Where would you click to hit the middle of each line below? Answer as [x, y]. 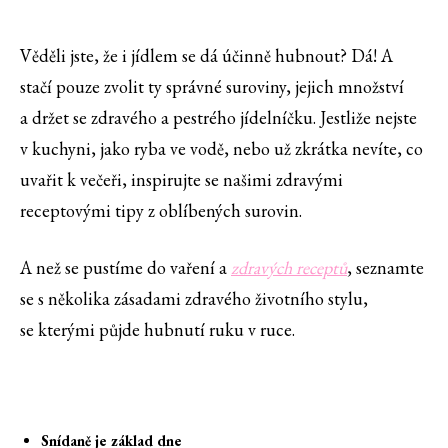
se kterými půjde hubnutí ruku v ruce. [157, 330]
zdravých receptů [289, 268]
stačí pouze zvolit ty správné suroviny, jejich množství [212, 87]
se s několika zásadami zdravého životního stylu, [194, 299]
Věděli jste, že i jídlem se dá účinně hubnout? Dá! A [206, 56]
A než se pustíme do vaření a [125, 268]
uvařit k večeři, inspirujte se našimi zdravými [181, 180]
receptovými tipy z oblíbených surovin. [161, 211]
